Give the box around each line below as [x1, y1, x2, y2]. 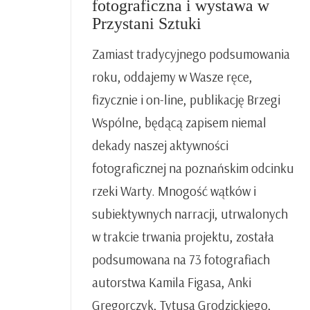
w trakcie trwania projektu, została [92, 228, 274, 245]
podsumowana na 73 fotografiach [92, 250, 270, 268]
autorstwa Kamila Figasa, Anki [92, 273, 251, 291]
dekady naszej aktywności [92, 136, 228, 154]
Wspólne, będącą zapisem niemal [92, 113, 266, 131]
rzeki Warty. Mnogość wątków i [92, 182, 256, 199]
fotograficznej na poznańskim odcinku [92, 159, 294, 176]
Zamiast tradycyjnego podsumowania [92, 45, 290, 62]
